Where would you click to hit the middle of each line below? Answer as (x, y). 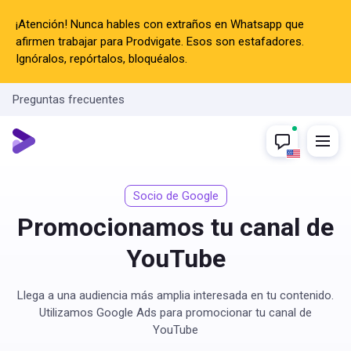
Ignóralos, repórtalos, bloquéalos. (101, 59)
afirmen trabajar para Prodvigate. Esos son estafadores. (160, 42)
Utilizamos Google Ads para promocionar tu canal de (175, 313)
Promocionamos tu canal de (175, 227)
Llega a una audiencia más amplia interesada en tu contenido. (175, 295)
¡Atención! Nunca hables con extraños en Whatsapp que (160, 24)
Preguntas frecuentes (69, 99)
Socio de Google (175, 196)
